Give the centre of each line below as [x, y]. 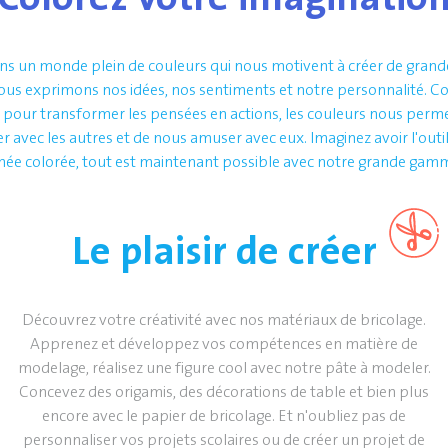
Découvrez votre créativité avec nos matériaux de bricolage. [224, 320]
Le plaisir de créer [224, 251]
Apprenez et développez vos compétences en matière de [224, 344]
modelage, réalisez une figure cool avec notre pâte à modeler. [224, 368]
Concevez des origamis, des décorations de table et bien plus [224, 392]
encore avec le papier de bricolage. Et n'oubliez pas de [224, 416]
